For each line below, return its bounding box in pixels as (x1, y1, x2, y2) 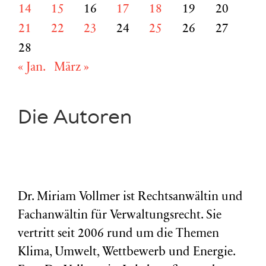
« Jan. (18, 61, 45, 74)
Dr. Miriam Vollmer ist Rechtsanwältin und (18, 191, 243, 204)
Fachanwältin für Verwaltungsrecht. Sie (18, 210, 221, 223)
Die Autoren (18, 104, 132, 131)
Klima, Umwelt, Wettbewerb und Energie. (18, 246, 235, 259)
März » (54, 61, 89, 74)
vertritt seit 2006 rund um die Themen (18, 228, 219, 241)
